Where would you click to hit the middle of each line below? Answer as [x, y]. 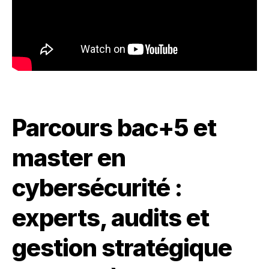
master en [69, 158]
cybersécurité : [97, 188]
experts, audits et [110, 218]
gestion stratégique [122, 248]
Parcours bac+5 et [114, 128]
